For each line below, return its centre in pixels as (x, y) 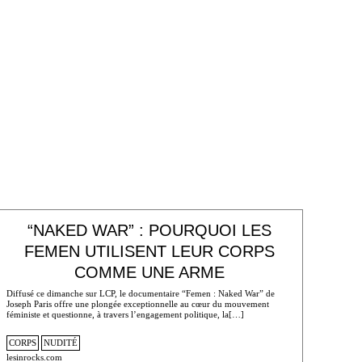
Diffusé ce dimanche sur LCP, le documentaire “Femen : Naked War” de (140, 293)
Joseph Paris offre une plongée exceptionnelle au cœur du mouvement (137, 303)
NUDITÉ (60, 343)
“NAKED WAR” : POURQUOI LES (150, 231)
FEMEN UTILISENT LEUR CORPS (150, 252)
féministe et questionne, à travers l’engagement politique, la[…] (125, 314)
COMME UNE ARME (150, 273)
